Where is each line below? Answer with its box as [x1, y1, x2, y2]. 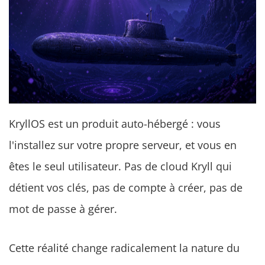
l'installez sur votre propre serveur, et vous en [9, 138, 237, 153]
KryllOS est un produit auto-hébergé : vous [9, 117, 221, 131]
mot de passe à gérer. [9, 202, 117, 216]
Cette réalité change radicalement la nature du [9, 241, 240, 256]
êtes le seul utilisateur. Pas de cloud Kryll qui [9, 159, 232, 174]
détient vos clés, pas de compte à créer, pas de [9, 180, 243, 195]
